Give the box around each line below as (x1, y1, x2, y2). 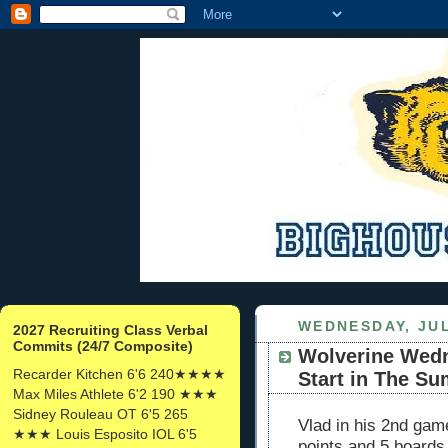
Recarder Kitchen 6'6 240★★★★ (13, 365, 226, 382)
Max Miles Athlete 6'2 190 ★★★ (13, 385, 218, 402)
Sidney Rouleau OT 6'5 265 (13, 405, 188, 422)
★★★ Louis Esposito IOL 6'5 (13, 425, 197, 442)
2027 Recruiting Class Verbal (13, 321, 208, 338)
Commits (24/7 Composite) (13, 337, 193, 354)
